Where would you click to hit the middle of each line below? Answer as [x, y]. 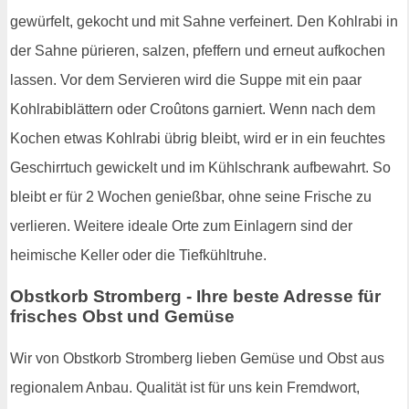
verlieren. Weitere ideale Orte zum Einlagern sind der [181, 225]
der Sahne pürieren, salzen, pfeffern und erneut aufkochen [198, 50]
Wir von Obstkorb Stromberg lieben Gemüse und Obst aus [197, 359]
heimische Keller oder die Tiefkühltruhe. [138, 255]
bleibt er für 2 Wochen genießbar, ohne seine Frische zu [191, 196]
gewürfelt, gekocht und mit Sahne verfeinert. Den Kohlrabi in [204, 21]
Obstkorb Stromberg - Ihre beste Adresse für [195, 297]
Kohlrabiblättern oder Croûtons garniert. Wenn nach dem [193, 109]
